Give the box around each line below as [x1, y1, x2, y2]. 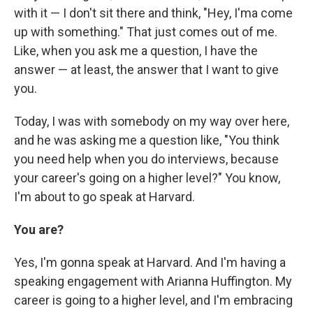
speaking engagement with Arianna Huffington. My [14, 273, 292, 289]
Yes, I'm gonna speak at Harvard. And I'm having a [14, 254, 286, 270]
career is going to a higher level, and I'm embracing [14, 292, 293, 307]
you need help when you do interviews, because [14, 151, 279, 166]
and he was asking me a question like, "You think [14, 132, 279, 147]
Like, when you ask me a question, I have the [14, 43, 258, 58]
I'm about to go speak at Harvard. [14, 189, 195, 204]
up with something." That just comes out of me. [14, 24, 277, 39]
